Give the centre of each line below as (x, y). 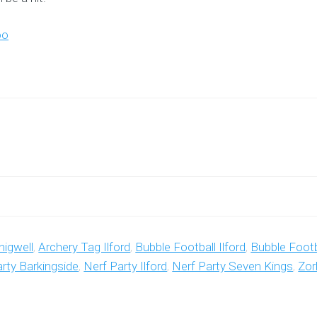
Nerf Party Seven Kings (233, 266)
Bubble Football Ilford (191, 247)
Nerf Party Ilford (126, 266)
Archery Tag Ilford (85, 247)
